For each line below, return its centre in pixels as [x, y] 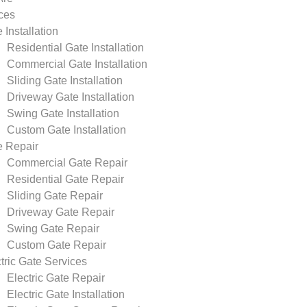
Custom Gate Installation [66, 130]
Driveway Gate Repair [61, 212]
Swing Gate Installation [63, 113]
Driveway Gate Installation [71, 97]
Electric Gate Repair [56, 278]
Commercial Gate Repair [67, 163]
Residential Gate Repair [65, 179]
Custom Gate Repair [57, 245]
